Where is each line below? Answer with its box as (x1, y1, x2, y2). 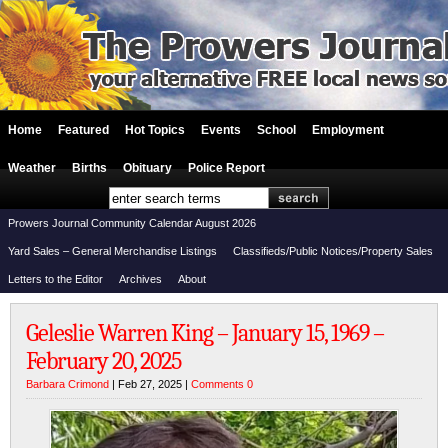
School (257, 123, 296, 137)
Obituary (123, 161, 172, 175)
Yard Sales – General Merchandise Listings (8, 245, 217, 257)
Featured (58, 123, 109, 137)
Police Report (188, 161, 265, 175)
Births (72, 161, 107, 175)
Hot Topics (125, 123, 185, 137)
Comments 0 (191, 378, 253, 390)
